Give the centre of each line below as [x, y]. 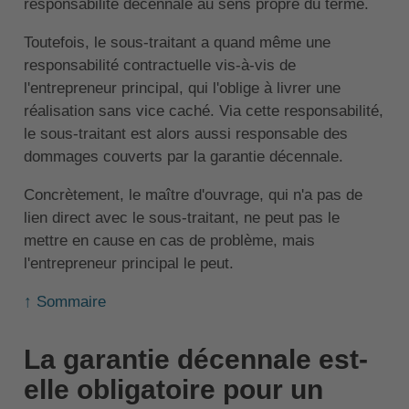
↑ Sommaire [64, 302]
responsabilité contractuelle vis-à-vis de [159, 66]
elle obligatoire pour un [173, 390]
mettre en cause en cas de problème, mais [169, 241]
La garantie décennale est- [195, 360]
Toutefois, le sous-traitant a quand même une [177, 43]
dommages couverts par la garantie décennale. [183, 157]
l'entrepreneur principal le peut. [128, 264]
